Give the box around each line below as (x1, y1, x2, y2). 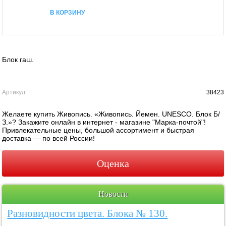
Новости (98, 189, 128, 198)
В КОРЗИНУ (50, 7, 85, 17)
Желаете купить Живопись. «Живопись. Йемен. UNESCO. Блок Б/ (2, 109, 220, 118)
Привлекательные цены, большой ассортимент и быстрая (2, 126, 195, 134)
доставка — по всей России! (2, 134, 95, 142)
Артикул (2, 88, 26, 96)
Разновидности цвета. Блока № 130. (7, 207, 168, 219)
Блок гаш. (2, 55, 34, 64)
